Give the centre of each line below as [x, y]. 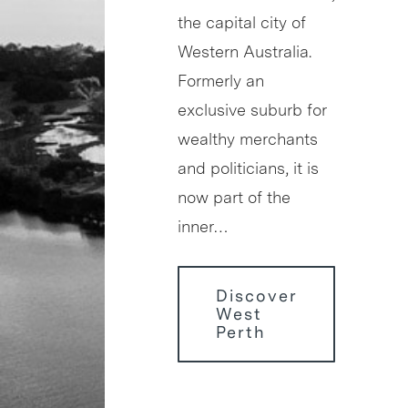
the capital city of [242, 23]
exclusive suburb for [252, 110]
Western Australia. [245, 52]
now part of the [234, 198]
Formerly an [221, 81]
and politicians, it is [248, 168]
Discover [256, 296]
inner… [203, 227]
